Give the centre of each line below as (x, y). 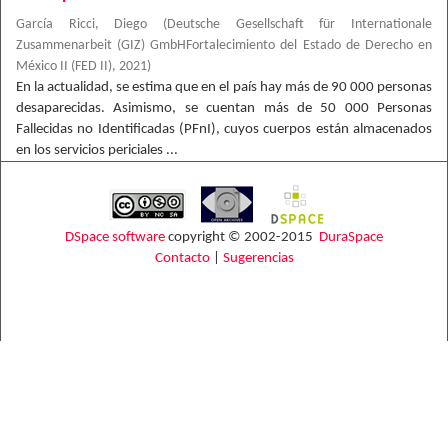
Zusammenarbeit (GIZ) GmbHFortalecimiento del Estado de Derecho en (224, 45)
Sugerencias (258, 258)
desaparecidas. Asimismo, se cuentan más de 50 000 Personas (224, 108)
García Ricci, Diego (82, 24)
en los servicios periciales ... (97, 150)
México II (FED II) (64, 66)
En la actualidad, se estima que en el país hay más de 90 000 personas (224, 87)
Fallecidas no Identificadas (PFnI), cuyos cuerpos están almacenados (224, 129)
